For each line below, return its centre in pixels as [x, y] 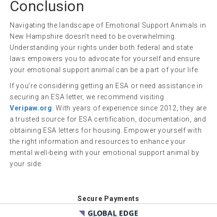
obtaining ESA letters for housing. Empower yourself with [106, 131]
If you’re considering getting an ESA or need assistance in [106, 86]
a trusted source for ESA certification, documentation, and [108, 119]
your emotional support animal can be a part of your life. [105, 70]
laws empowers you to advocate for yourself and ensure [105, 59]
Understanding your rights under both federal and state [101, 48]
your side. [26, 164]
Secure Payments [108, 199]
